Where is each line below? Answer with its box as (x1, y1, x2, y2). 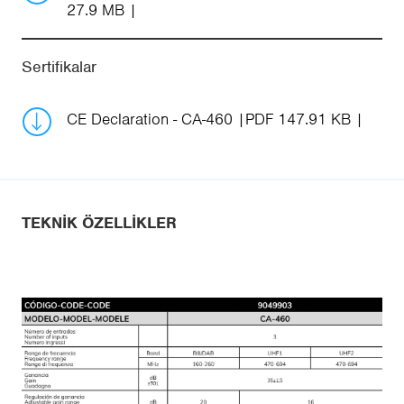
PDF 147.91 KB (245, 109, 351, 130)
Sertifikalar (22, 57, 96, 78)
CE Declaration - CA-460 (67, 109, 237, 130)
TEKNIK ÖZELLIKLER (22, 213, 177, 234)
